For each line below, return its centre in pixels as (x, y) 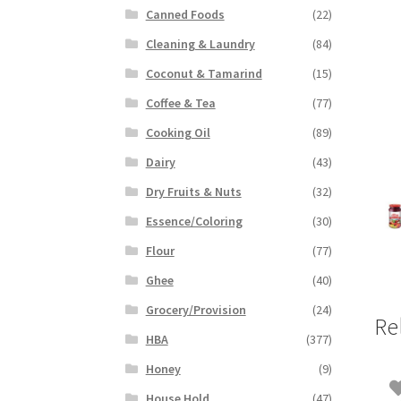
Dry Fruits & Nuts (193, 192)
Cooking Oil (178, 133)
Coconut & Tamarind (204, 74)
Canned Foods (185, 15)
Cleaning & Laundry (200, 44)
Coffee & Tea (180, 103)
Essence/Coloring (194, 222)
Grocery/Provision (196, 310)
